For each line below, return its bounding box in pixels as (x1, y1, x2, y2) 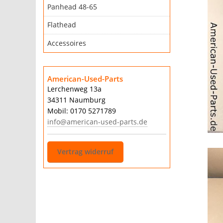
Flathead (47, 20, 76, 30)
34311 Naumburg (47, 95, 106, 105)
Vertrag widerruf (57, 147, 113, 156)
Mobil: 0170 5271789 (47, 106, 116, 115)
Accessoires (47, 38, 86, 48)
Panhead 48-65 (47, 2, 97, 11)
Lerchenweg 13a (47, 84, 102, 94)
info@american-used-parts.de (47, 117, 147, 126)
